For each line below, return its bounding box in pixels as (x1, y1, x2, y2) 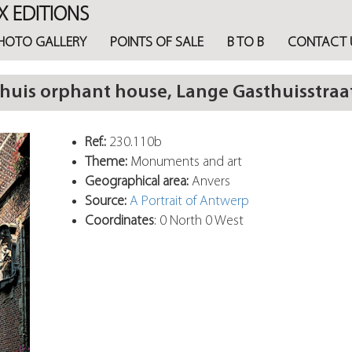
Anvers (189, 174, 231, 189)
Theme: (85, 155, 128, 170)
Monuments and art (127, 155, 243, 170)
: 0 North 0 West (154, 214, 244, 229)
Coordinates (85, 214, 155, 229)
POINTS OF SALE (110, 35, 204, 50)
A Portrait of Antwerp (130, 194, 250, 209)
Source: (85, 194, 127, 209)
